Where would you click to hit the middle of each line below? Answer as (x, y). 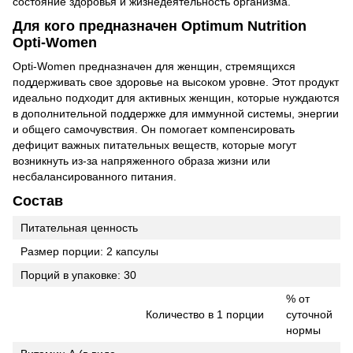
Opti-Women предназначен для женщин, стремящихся (154, 66)
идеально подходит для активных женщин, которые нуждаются (176, 97)
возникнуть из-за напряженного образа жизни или (141, 160)
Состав (38, 201)
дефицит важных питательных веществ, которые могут (154, 145)
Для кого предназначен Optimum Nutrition (160, 26)
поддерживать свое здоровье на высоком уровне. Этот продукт (176, 82)
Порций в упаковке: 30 (78, 275)
